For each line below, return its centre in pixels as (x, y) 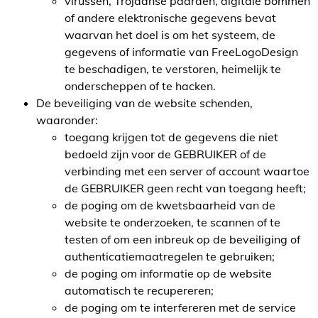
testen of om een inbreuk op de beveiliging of (182, 239)
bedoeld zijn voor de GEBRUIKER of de (165, 154)
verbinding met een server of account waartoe (187, 171)
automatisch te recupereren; (139, 290)
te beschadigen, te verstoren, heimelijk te (173, 69)
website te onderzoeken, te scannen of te (172, 222)
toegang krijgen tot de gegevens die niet (171, 137)
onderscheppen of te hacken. (140, 86)
